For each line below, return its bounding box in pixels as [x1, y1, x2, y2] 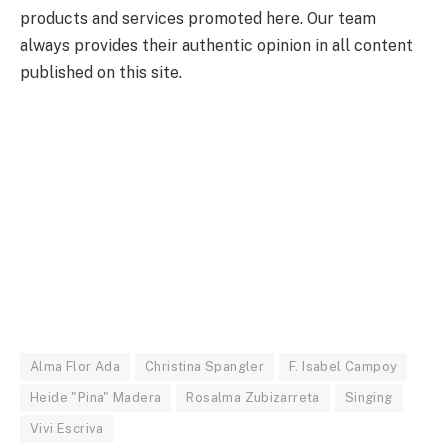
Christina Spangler [145, 359, 265, 375]
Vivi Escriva [30, 421, 104, 437]
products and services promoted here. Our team [20, 8, 376, 28]
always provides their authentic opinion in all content [20, 35, 413, 55]
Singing [344, 390, 393, 406]
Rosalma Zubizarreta [186, 390, 320, 406]
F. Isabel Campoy [289, 359, 398, 375]
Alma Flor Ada [30, 359, 121, 375]
